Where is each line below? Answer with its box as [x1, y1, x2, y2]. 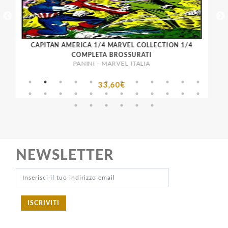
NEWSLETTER [16, 148, 114, 163]
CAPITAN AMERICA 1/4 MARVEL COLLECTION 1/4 [31, 42, 192, 48]
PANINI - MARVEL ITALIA [72, 60, 151, 67]
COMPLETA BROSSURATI [71, 51, 152, 58]
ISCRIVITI [27, 200, 60, 207]
